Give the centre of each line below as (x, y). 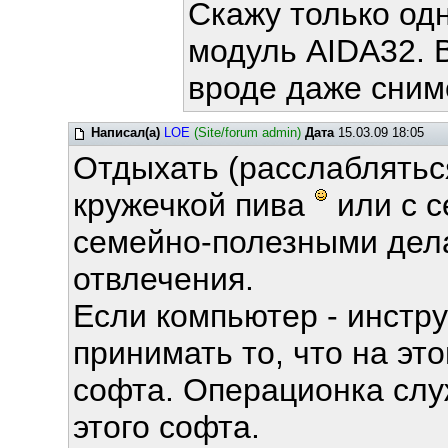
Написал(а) (125, 132)
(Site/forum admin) (247, 132)
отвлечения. (163, 279)
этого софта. (166, 427)
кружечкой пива (193, 205)
